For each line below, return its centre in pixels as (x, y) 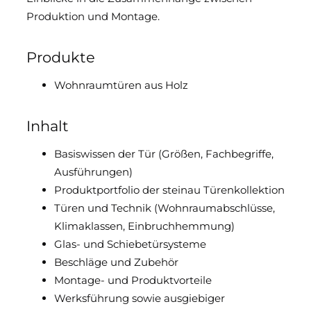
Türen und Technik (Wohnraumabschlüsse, (164, 208)
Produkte (62, 57)
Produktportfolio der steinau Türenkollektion (169, 190)
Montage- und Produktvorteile (133, 280)
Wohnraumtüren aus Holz (122, 85)
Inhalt (49, 126)
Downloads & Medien (73, 22)
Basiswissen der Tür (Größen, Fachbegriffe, (163, 154)
